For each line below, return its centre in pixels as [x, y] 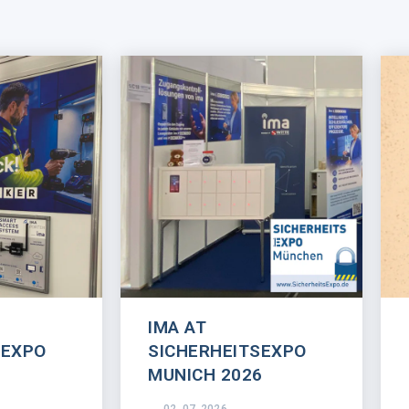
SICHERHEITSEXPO [227, 351]
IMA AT [178, 328]
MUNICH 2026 [205, 375]
